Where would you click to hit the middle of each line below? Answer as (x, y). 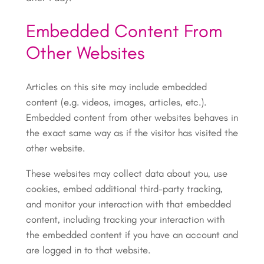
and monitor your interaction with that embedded (128, 204)
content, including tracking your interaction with (125, 219)
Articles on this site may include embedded (116, 86)
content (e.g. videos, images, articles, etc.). (116, 102)
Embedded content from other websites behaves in (132, 117)
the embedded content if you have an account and (132, 234)
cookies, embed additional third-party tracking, (124, 188)
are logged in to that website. (88, 250)
